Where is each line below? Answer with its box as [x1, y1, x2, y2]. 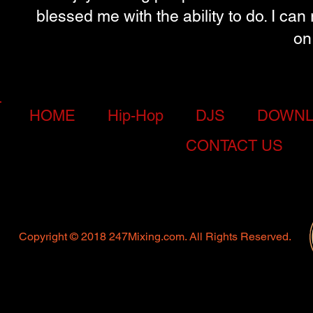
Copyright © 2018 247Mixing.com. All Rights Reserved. [19, 229, 291, 243]
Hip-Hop [107, 106, 163, 124]
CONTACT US [186, 136, 283, 154]
